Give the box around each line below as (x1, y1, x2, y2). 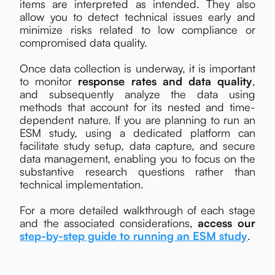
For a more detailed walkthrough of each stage (20, 203, 255, 217)
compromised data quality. (20, 36, 148, 50)
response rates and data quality (78, 74, 252, 88)
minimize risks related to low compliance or (20, 23, 255, 37)
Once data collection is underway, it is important (20, 61, 255, 76)
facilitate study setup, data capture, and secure (20, 139, 255, 153)
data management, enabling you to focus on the (20, 152, 255, 166)
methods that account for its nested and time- (20, 100, 255, 114)
